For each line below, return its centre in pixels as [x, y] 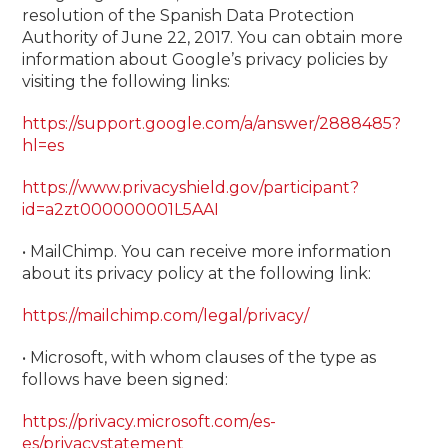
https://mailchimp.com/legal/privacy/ [166, 315]
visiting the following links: [126, 81]
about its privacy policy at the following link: [197, 273]
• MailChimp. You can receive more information [207, 251]
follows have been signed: [125, 379]
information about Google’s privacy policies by [205, 59]
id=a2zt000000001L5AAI [121, 209]
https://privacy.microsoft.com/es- [149, 421]
